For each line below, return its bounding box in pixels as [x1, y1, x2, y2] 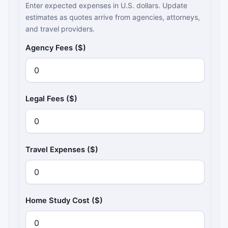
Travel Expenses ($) [25, 145, 99, 154]
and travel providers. [25, 24, 95, 33]
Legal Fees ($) [25, 94, 78, 103]
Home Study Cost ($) [25, 195, 103, 205]
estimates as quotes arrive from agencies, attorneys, [25, 12, 201, 21]
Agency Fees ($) [25, 43, 87, 52]
